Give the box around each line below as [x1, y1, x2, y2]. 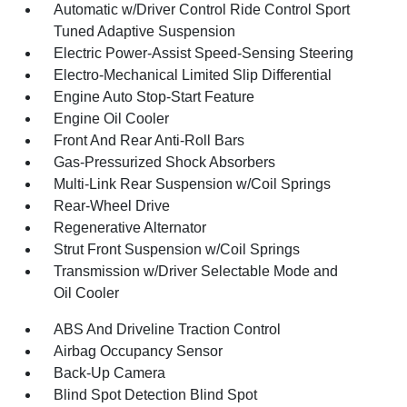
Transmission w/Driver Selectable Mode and [54, 263, 339, 279]
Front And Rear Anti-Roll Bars [54, 132, 245, 148]
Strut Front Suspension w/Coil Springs [54, 241, 301, 257]
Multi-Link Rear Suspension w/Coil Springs [54, 175, 332, 192]
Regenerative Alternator [54, 219, 207, 235]
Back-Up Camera [54, 364, 166, 381]
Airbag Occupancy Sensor [54, 342, 223, 359]
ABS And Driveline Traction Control [54, 321, 282, 337]
